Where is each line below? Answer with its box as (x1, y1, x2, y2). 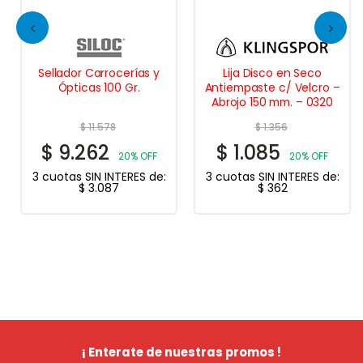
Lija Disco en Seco (223, 64, 322, 81)
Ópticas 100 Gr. (58, 79, 140, 96)
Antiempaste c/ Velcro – (204, 79, 340, 96)
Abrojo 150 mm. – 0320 (211, 93, 334, 110)
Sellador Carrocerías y (38, 64, 160, 81)
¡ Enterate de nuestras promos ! (82, 344, 281, 361)
